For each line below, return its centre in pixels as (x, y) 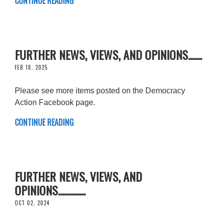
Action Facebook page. (55, 102)
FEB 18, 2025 (31, 67)
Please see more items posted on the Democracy (100, 90)
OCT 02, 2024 (32, 203)
